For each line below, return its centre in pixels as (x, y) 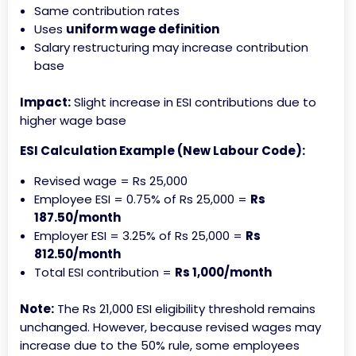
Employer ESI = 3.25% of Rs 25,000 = (140, 236)
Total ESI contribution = (104, 273)
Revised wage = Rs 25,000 (111, 181)
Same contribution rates (107, 11)
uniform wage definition (143, 29)
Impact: (45, 103)
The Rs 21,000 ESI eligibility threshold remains (185, 309)
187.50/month (77, 218)
